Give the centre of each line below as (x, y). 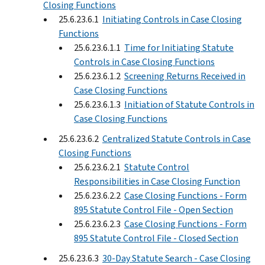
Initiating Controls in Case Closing (172, 19)
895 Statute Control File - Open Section (153, 209)
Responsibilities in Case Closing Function (157, 181)
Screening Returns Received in (185, 76)
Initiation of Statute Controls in (189, 104)
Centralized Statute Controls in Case (177, 138)
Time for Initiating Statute (179, 47)
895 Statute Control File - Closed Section (156, 238)
